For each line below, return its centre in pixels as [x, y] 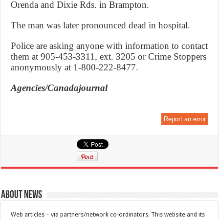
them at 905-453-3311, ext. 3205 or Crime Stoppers [109, 56]
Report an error [185, 119]
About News [22, 195]
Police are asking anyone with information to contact [109, 45]
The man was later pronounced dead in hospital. [101, 25]
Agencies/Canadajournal [59, 88]
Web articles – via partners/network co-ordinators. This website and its [108, 214]
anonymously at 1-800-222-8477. [75, 67]
